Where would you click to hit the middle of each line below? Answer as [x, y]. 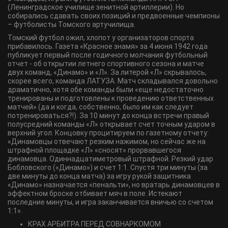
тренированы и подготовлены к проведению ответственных [111, 98]
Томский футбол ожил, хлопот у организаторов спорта [101, 38]
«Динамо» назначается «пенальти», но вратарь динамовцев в [114, 185]
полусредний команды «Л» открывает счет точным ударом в [111, 124]
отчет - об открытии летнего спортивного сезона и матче [106, 64]
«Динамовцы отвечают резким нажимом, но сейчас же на [107, 141]
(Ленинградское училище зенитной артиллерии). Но [96, 7]
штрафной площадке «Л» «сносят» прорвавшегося [94, 150]
